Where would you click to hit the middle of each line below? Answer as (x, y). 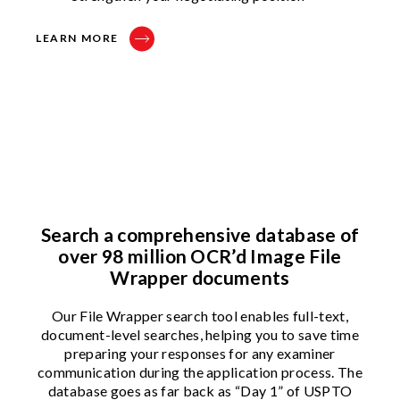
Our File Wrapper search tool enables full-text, (200, 315)
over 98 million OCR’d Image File (200, 255)
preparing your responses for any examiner (200, 353)
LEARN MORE (77, 37)
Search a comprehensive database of (200, 234)
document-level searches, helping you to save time (200, 334)
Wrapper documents (200, 277)
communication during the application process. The (200, 371)
